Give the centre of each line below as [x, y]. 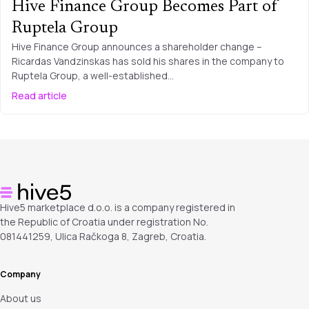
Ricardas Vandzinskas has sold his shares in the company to [148, 61]
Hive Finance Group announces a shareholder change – [137, 47]
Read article [39, 96]
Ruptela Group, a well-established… [93, 76]
